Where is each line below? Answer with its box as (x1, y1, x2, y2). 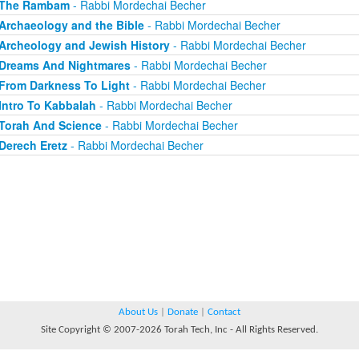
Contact (208, 307, 240, 317)
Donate (167, 307, 198, 317)
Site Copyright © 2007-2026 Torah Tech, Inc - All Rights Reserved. (41, 325, 318, 335)
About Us (119, 307, 158, 317)
